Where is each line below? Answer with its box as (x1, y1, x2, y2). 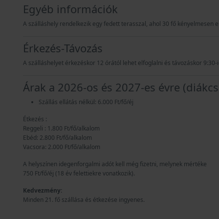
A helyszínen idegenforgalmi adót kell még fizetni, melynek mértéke (23, 159, 207, 168)
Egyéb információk (23, 1, 118, 16)
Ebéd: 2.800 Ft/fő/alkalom (23, 133, 92, 142)
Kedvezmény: (23, 186, 62, 195)
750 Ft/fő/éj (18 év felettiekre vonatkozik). (23, 169, 135, 177)
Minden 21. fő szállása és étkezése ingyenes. (23, 195, 145, 204)
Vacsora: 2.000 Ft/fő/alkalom (23, 142, 100, 151)
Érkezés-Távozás (23, 40, 103, 55)
